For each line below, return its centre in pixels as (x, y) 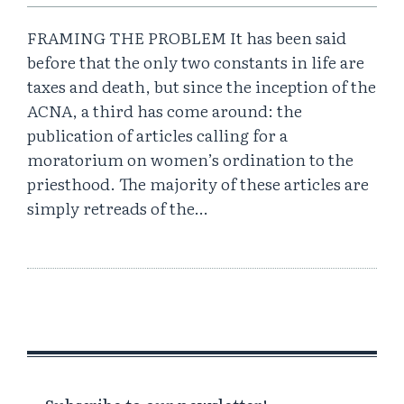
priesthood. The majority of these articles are (198, 184)
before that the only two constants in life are (196, 62)
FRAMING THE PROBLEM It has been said (187, 38)
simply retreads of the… (117, 208)
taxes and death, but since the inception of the (202, 87)
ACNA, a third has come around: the (165, 111)
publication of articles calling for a (157, 135)
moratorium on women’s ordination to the (190, 160)
